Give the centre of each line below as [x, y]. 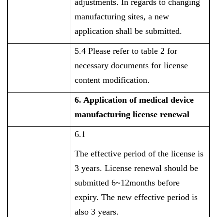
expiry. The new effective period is [136, 197]
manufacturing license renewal [132, 114]
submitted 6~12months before [127, 183]
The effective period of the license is [139, 154]
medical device [167, 100]
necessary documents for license [132, 65]
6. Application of [107, 100]
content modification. [112, 80]
